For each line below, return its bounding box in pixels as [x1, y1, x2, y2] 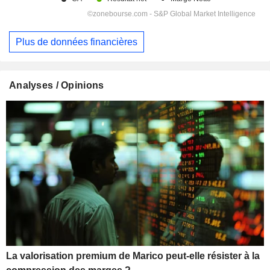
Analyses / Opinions [9, 80, 104, 91]
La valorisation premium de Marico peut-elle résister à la [6, 251, 260, 262]
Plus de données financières [16, 36, 137, 47]
